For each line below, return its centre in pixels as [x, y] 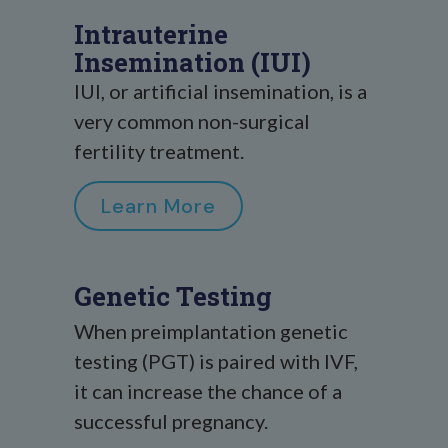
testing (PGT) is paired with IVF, [216, 361]
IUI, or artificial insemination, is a [220, 91]
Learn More [158, 206]
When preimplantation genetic [211, 331]
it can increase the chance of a [208, 391]
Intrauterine [151, 34]
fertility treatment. [159, 151]
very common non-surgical [192, 121]
